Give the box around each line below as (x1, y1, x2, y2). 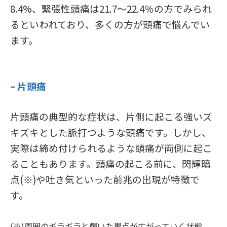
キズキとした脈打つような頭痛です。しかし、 (10, 125, 211, 139)
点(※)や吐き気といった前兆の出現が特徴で (10, 172, 200, 186)
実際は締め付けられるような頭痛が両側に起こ (10, 140, 212, 155)
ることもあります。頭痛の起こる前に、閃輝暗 (10, 156, 211, 170)
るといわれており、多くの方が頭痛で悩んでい (10, 17, 210, 31)
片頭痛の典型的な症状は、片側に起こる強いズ (10, 109, 212, 123)
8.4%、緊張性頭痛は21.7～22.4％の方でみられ (10, 1, 212, 15)
